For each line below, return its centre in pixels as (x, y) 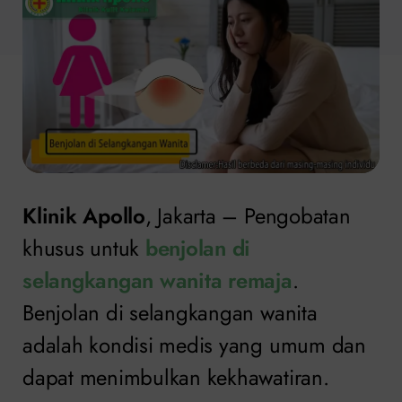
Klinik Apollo (84, 215)
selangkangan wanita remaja (157, 280)
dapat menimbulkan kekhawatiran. (176, 377)
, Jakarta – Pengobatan (248, 215)
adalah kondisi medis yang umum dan (194, 345)
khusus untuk (84, 248)
